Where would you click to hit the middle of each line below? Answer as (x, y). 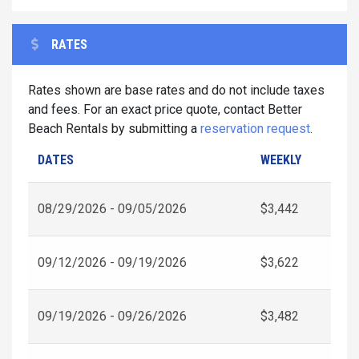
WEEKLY (281, 159)
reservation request (255, 128)
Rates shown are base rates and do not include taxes (176, 90)
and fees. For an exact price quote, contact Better (165, 109)
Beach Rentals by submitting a (114, 128)
